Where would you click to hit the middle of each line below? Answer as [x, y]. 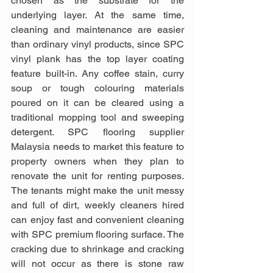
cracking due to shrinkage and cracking [97, 249]
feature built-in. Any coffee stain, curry [97, 73]
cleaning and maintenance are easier [97, 30]
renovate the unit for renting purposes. [97, 176]
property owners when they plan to [97, 161]
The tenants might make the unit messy [97, 190]
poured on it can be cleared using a [97, 103]
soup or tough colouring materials [97, 88]
